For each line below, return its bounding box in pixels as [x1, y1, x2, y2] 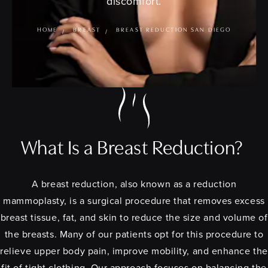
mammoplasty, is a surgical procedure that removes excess [3, 194, 265, 208]
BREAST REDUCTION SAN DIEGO [116, 26, 232, 33]
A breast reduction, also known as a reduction [31, 177, 237, 191]
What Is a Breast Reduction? [20, 139, 248, 159]
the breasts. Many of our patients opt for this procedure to [4, 227, 264, 241]
